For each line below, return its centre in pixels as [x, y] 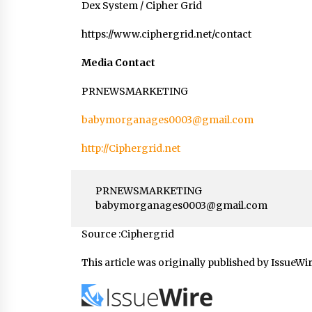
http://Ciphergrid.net [131, 148]
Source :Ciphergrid [128, 234]
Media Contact [118, 63]
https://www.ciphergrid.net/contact [166, 34]
